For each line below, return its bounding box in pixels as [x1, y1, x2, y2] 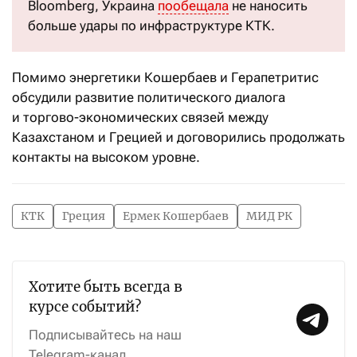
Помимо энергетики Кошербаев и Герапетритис [12, 69, 319, 85]
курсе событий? [29, 298, 141, 316]
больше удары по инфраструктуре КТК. [28, 18, 275, 33]
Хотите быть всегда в [29, 278, 182, 296]
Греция [62, 209, 105, 223]
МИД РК [246, 209, 292, 223]
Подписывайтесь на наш [29, 327, 182, 343]
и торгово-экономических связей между [12, 109, 269, 125]
